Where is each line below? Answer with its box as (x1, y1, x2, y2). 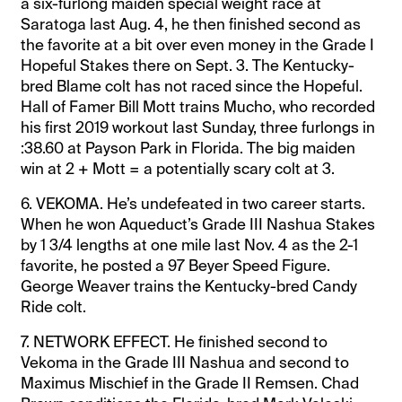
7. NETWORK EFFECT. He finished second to (21, 331, 328, 352)
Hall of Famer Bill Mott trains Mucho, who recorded (21, 96, 376, 117)
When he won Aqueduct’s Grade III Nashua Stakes (21, 214, 376, 234)
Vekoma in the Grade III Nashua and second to (21, 352, 350, 372)
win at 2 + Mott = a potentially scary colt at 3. (21, 158, 336, 179)
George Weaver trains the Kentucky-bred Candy (21, 275, 358, 296)
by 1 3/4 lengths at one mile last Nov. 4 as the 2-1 (21, 234, 359, 255)
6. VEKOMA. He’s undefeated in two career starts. (21, 193, 366, 214)
